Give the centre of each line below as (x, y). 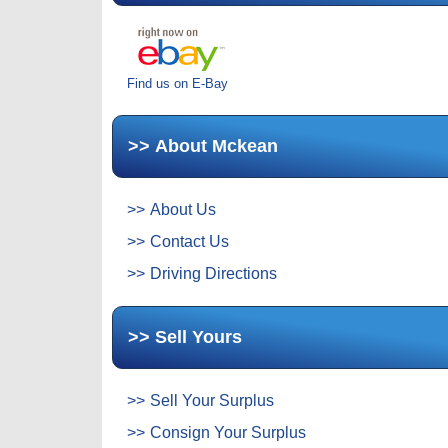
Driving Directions (213, 273)
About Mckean (216, 146)
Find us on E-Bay (177, 83)
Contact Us (189, 241)
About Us (183, 209)
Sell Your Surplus (212, 400)
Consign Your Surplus (228, 432)
